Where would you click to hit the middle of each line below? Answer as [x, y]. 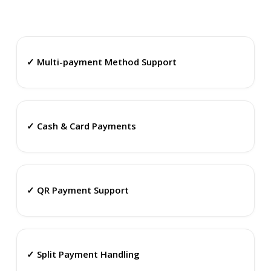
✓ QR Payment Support [77, 190]
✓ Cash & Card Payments [81, 126]
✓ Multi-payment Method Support [101, 62]
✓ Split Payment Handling [83, 254]
